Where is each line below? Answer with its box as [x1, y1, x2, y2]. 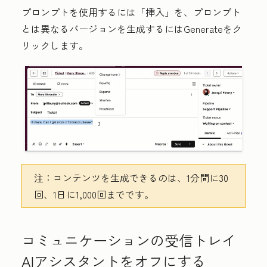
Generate [184, 21, 223, 36]
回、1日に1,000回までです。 [34, 187, 156, 202]
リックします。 [21, 38, 88, 53]
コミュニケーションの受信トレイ [21, 229, 236, 251]
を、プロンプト [174, 5, 241, 20]
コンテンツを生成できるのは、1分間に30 [53, 170, 228, 185]
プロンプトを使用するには [21, 5, 136, 20]
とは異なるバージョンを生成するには [21, 21, 184, 36]
